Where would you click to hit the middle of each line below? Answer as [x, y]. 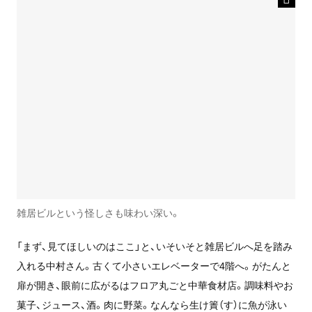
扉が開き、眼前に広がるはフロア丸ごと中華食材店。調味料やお [155, 284]
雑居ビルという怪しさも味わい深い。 [98, 212]
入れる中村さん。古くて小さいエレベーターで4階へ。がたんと [154, 265]
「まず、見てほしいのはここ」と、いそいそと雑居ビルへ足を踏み [154, 245]
